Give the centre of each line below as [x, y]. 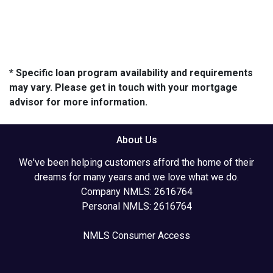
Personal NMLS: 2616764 [136, 206]
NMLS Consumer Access [136, 235]
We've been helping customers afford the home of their [136, 162]
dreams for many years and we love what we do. [136, 177]
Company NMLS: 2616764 [136, 191]
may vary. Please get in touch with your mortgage [123, 87]
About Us [136, 140]
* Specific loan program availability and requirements [131, 73]
